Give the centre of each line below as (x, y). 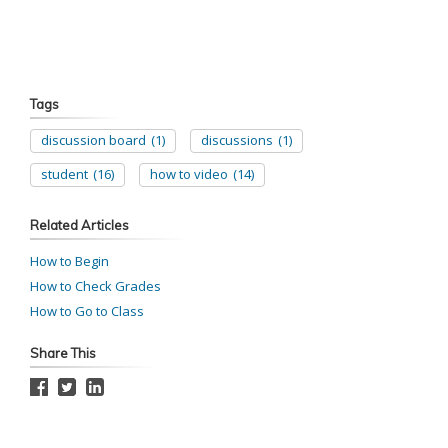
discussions (237, 140)
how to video (189, 174)
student (64, 174)
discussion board (93, 140)
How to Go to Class (87, 311)
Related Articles (79, 225)
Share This (63, 353)
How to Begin (69, 261)
